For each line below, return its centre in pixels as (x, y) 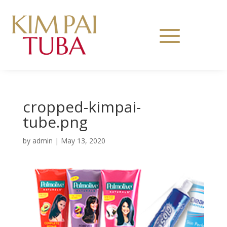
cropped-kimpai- (82, 106)
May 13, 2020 (83, 140)
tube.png (55, 122)
